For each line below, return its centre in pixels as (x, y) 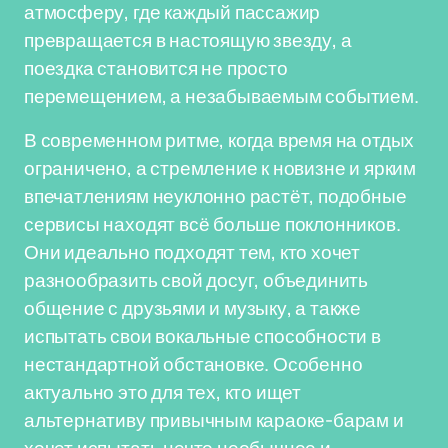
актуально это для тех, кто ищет (163, 392)
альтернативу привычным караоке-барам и (214, 420)
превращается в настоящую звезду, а (188, 40)
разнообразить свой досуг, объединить (196, 280)
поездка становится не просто (156, 68)
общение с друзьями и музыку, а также (193, 308)
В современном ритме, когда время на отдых (219, 140)
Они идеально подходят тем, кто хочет (192, 252)
